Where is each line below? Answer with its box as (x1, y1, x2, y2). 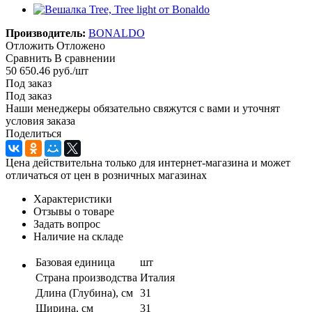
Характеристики (33, 192, 112, 205)
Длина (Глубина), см (36, 286, 133, 299)
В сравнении (54, 52, 116, 64)
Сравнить (6, 52, 52, 64)
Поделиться (6, 127, 61, 139)
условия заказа (6, 114, 75, 127)
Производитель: (6, 26, 86, 39)
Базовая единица (36, 256, 115, 268)
